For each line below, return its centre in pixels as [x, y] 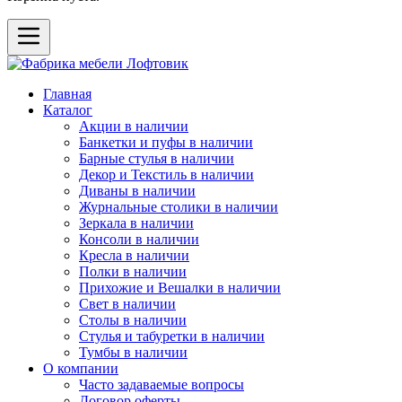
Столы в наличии [133, 320]
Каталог [68, 110]
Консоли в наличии [139, 239]
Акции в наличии [134, 126]
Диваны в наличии [137, 191]
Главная [67, 94]
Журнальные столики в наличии [179, 207]
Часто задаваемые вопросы [162, 385]
